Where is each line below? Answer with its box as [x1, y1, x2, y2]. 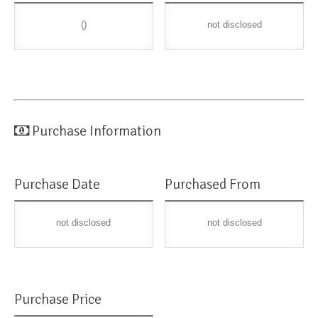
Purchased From [165, 175, 261, 194]
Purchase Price [14, 290, 102, 309]
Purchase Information [32, 122, 161, 141]
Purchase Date [14, 175, 100, 194]
